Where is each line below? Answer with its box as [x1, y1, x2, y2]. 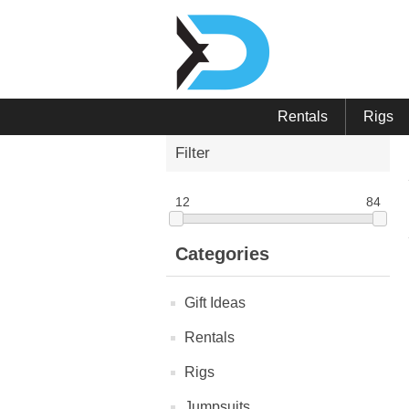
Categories [175, 244, 269, 265]
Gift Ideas [184, 295, 246, 311]
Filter [175, 144, 210, 162]
